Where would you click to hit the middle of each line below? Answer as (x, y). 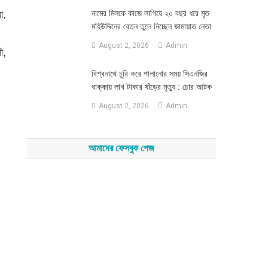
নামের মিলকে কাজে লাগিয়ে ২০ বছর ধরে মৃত (150, 13)
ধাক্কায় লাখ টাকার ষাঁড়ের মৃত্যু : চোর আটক (151, 87)
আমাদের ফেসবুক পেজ (122, 148)
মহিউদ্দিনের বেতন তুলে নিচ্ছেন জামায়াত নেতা (151, 26)
